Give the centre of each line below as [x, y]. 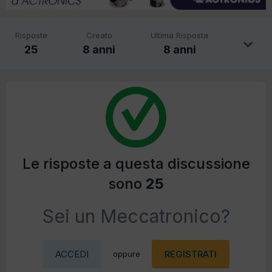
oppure [127, 254]
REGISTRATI [191, 254]
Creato [99, 36]
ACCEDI [72, 254]
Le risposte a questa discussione [136, 164]
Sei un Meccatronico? [136, 216]
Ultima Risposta [179, 36]
